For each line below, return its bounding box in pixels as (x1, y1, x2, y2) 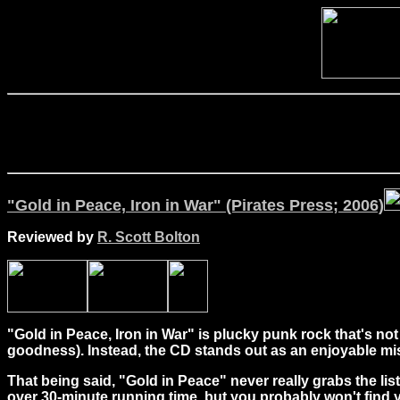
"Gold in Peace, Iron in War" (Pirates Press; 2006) (7, 196, 384, 214)
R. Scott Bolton (97, 229, 200, 245)
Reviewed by (7, 229, 97, 245)
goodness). (7, 343, 84, 358)
